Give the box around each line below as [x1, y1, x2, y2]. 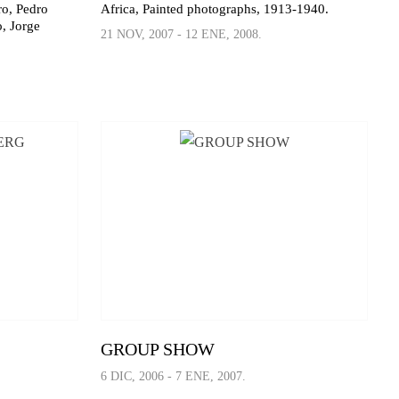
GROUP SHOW [101, 339, 216, 360]
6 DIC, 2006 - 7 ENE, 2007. [101, 370, 247, 384]
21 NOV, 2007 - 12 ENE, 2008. [101, 27, 263, 41]
